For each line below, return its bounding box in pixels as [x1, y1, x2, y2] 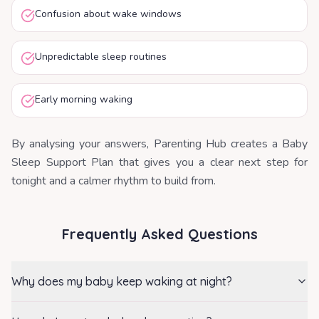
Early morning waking [35, 93, 132, 106]
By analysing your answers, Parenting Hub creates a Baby [11, 136, 308, 152]
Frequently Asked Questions [61, 225, 258, 243]
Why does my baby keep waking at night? [11, 274, 232, 288]
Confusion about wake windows [35, 7, 182, 21]
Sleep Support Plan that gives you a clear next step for [11, 155, 308, 170]
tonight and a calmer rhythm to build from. [11, 173, 216, 189]
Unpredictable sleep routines [35, 50, 167, 63]
